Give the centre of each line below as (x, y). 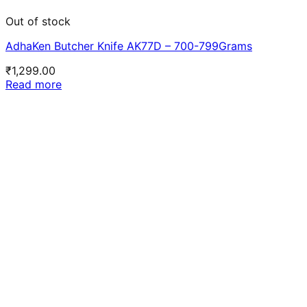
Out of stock (38, 22)
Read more (34, 85)
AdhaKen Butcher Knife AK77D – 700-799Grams (129, 46)
